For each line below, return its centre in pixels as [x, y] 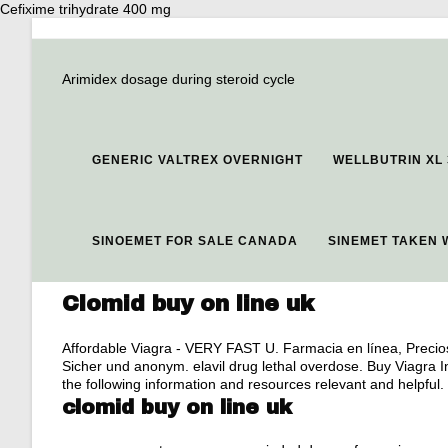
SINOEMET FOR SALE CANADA [195, 241]
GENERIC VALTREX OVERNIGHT [197, 160]
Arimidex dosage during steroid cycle [178, 79]
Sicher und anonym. [127, 366]
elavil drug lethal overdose [276, 366]
